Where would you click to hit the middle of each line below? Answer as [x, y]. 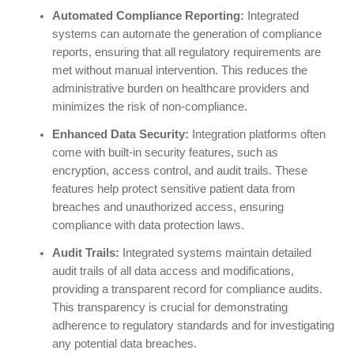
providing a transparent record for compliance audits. [187, 290]
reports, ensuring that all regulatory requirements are [186, 53]
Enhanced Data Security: [120, 135]
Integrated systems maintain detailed [215, 253]
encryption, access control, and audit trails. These [179, 171]
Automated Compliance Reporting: [148, 16]
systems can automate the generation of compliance [186, 34]
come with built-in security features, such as [165, 153]
